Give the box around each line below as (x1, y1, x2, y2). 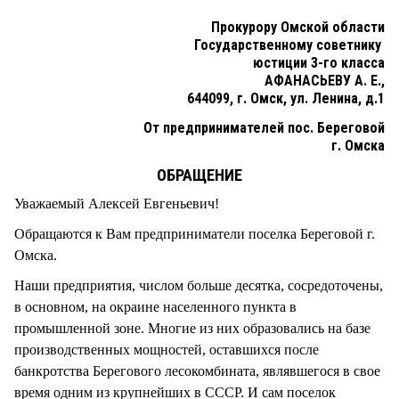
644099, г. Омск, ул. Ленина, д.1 (187, 89, 385, 107)
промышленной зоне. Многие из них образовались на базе (14, 320, 370, 336)
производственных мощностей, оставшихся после (14, 341, 319, 357)
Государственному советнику (194, 36, 385, 53)
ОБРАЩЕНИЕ (157, 165, 242, 184)
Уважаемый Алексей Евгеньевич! (14, 195, 219, 211)
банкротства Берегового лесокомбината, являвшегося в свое (14, 362, 380, 379)
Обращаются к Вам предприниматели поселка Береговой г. (14, 225, 375, 241)
